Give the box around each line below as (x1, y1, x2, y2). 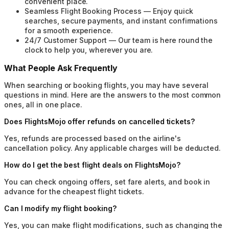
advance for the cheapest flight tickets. (4, 187, 144, 196)
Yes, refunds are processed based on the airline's (4, 133, 181, 143)
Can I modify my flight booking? (4, 203, 117, 213)
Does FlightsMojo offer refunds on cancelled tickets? (4, 117, 195, 126)
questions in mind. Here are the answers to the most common (4, 90, 221, 99)
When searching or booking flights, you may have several (4, 80, 209, 89)
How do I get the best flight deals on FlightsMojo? (4, 160, 180, 169)
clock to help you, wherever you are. (25, 45, 153, 54)
